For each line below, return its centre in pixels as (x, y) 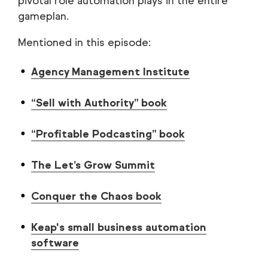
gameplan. (43, 16)
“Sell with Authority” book (99, 103)
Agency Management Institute (110, 72)
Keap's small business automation (119, 227)
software (55, 243)
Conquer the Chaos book (96, 196)
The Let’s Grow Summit (93, 165)
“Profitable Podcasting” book (108, 134)
